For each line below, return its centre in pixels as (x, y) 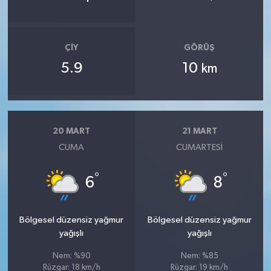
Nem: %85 (199, 256)
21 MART (199, 131)
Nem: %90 (71, 256)
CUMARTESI (200, 148)
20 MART (72, 131)
